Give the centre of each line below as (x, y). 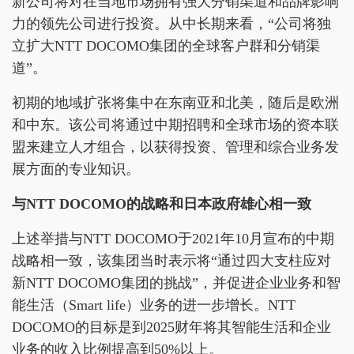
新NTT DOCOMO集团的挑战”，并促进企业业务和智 (176, 283)
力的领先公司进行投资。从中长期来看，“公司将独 (171, 24)
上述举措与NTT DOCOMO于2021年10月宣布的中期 (173, 239)
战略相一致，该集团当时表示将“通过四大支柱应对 (171, 261)
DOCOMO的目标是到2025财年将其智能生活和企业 (171, 327)
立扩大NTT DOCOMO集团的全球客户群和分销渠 (166, 46)
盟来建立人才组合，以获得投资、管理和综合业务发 (175, 147)
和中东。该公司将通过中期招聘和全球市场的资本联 (175, 125)
